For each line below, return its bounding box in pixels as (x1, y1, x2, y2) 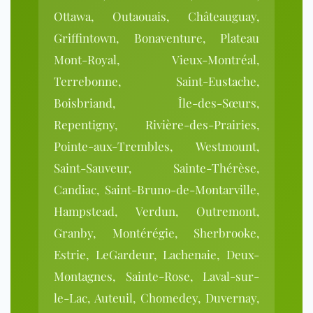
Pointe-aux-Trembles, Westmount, (54, 138, 259, 154)
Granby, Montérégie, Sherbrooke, (54, 225, 259, 241)
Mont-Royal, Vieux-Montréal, (54, 52, 259, 68)
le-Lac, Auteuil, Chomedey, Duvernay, (54, 290, 259, 306)
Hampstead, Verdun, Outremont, (54, 203, 259, 219)
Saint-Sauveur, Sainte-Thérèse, (54, 160, 259, 176)
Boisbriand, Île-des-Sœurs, (54, 95, 259, 111)
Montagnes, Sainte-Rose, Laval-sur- (54, 268, 259, 284)
